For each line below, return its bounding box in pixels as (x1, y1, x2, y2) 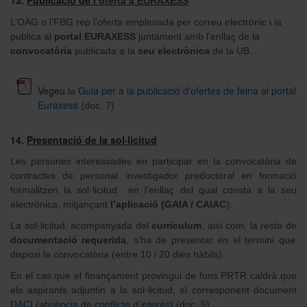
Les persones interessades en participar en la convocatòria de (10, 155, 297, 167)
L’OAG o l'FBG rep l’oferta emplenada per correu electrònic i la (10, 16, 282, 27)
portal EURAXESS (54, 30, 136, 42)
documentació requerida (10, 234, 127, 245)
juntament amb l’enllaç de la (136, 30, 260, 42)
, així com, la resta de (201, 219, 297, 231)
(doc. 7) (78, 99, 114, 111)
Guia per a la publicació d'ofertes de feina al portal (78, 83, 296, 97)
